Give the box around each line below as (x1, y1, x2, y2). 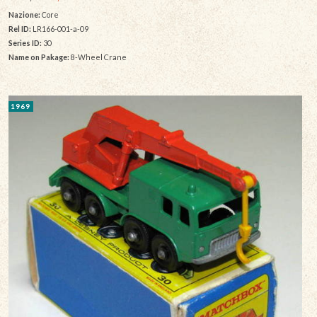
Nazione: (8, 9, 40, 19)
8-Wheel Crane (69, 52, 127, 62)
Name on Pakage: (8, 52, 69, 62)
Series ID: (8, 38, 42, 47)
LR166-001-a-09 (30, 23, 88, 33)
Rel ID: (8, 23, 31, 33)
